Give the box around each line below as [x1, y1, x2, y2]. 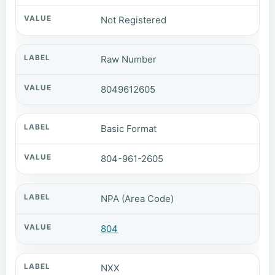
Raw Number [101, 53, 157, 66]
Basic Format [101, 123, 157, 135]
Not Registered [101, 14, 167, 26]
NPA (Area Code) [101, 192, 174, 204]
